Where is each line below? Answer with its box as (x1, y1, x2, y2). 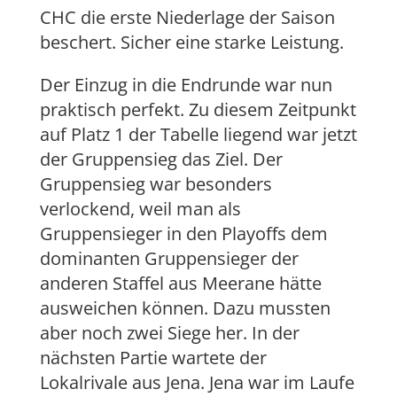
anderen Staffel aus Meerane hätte (39, 271, 322, 296)
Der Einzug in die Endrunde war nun (39, 73, 332, 97)
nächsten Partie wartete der (39, 346, 267, 370)
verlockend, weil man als (39, 197, 241, 222)
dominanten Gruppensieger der (39, 246, 299, 271)
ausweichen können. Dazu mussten (39, 296, 331, 321)
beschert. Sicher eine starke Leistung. (39, 30, 344, 55)
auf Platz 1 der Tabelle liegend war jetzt (39, 122, 357, 147)
